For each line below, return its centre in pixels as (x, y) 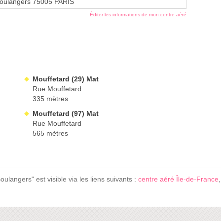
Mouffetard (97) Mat (66, 114)
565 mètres (50, 133)
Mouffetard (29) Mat (66, 79)
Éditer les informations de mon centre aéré (138, 15)
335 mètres (50, 99)
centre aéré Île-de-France (178, 179)
